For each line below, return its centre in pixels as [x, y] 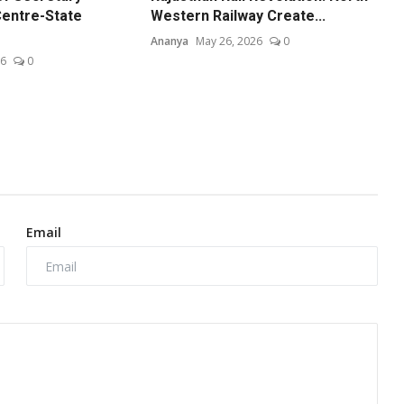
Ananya [170, 41]
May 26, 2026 [230, 41]
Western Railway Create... [239, 16]
